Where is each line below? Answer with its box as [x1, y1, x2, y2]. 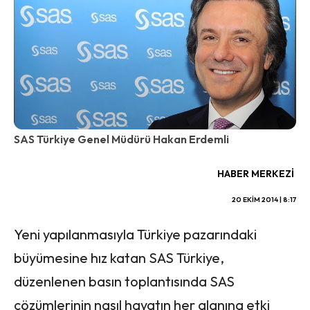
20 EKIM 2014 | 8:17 [232, 195, 296, 205]
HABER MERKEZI [217, 167, 294, 181]
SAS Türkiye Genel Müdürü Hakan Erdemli [14, 132, 229, 147]
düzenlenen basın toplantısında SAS [14, 272, 235, 290]
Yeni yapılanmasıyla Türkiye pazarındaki [14, 225, 257, 243]
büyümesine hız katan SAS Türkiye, [14, 248, 224, 266]
